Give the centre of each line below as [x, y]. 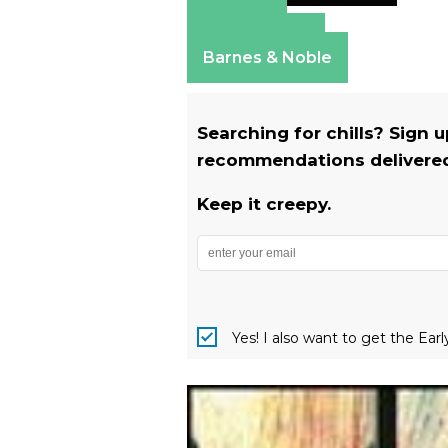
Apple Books [256, 38]
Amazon [237, 19]
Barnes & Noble [267, 57]
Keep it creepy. [264, 203]
